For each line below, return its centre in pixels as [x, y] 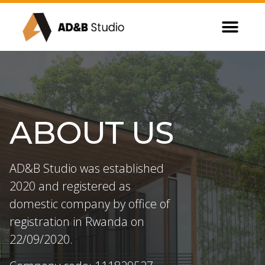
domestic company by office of [90, 204]
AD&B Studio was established [87, 169]
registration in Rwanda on [77, 222]
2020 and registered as [70, 186]
